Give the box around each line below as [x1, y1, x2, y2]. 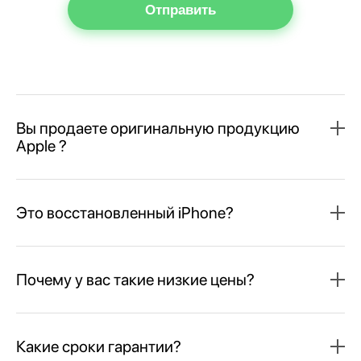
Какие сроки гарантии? [16, 336, 181, 356]
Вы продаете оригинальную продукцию [16, 118, 300, 138]
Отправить [145, 2, 216, 18]
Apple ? [16, 135, 67, 156]
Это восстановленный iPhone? [16, 202, 234, 222]
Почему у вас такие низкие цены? [16, 269, 255, 289]
